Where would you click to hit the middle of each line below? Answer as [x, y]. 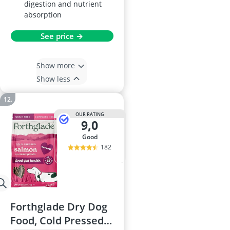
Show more [56, 65]
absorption [43, 15]
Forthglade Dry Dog [59, 207]
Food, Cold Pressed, [58, 221]
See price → [62, 36]
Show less [53, 79]
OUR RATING [90, 114]
